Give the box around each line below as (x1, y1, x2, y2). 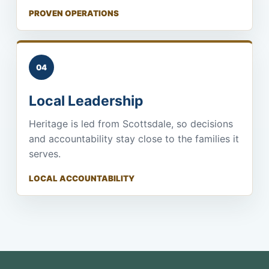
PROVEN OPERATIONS (28, 8, 119, 18)
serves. (28, 147, 61, 160)
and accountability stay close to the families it (28, 132, 239, 145)
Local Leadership (28, 92, 144, 109)
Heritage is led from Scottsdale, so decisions (28, 117, 233, 130)
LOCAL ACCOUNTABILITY (28, 173, 134, 183)
